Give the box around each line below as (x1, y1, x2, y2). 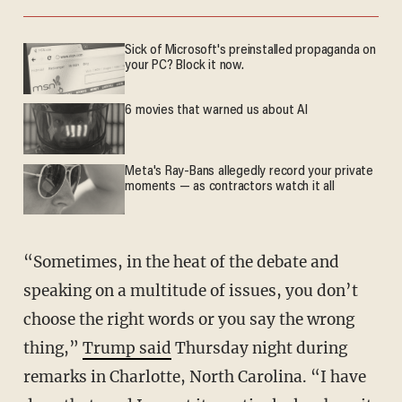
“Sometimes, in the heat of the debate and (22, 251, 339, 272)
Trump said (82, 337, 171, 358)
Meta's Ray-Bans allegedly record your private (125, 164, 373, 179)
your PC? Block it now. (125, 59, 244, 74)
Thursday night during (170, 337, 347, 358)
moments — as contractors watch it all (125, 179, 335, 194)
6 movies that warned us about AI (125, 104, 308, 118)
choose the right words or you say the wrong (22, 309, 354, 329)
